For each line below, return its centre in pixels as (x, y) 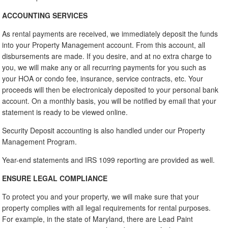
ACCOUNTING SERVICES (45, 15)
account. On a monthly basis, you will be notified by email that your (109, 101)
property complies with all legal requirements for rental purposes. (107, 207)
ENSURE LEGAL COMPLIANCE (55, 178)
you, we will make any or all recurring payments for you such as (104, 67)
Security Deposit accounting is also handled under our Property (104, 130)
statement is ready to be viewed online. (65, 112)
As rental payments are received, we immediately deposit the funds (110, 33)
